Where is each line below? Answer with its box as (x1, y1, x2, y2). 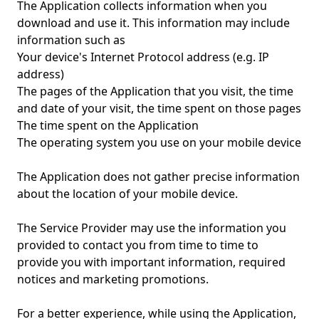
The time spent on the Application (17, 117, 199, 133)
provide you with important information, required (17, 254, 286, 270)
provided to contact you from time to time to (17, 237, 258, 253)
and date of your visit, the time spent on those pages (17, 100, 301, 116)
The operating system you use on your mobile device (17, 135, 301, 150)
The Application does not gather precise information (17, 169, 300, 184)
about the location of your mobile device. (17, 186, 238, 202)
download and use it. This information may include (17, 15, 290, 31)
